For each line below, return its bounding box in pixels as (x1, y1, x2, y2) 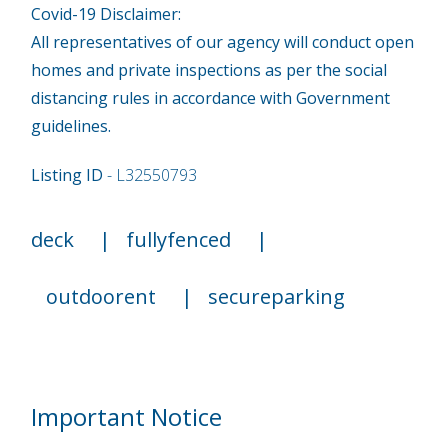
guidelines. (31, 114, 112, 137)
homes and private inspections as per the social (31, 58, 388, 81)
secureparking (208, 282, 346, 310)
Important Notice (31, 399, 223, 433)
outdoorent (46, 282, 157, 310)
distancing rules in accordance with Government (31, 86, 391, 109)
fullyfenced (126, 225, 232, 253)
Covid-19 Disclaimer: (31, 2, 182, 25)
